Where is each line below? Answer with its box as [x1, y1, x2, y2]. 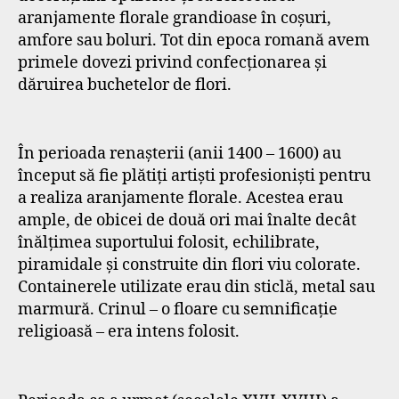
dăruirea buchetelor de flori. [18, 74, 232, 95]
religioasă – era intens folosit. [18, 322, 240, 342]
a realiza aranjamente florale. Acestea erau [18, 188, 343, 208]
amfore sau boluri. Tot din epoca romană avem [18, 29, 370, 51]
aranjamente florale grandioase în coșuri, [18, 7, 331, 28]
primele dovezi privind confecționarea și [18, 52, 327, 73]
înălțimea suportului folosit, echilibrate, [18, 232, 320, 253]
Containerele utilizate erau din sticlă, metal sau [18, 277, 375, 297]
